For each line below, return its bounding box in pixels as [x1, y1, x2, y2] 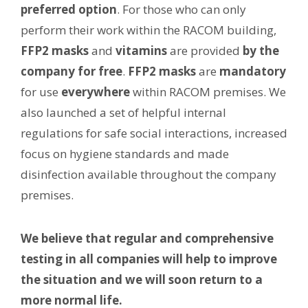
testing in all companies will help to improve [21, 250, 277, 267]
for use [21, 83, 61, 100]
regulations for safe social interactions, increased [21, 124, 287, 141]
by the [243, 42, 279, 58]
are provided [167, 42, 243, 58]
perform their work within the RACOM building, [21, 21, 276, 38]
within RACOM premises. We [130, 83, 286, 100]
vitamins [115, 42, 167, 58]
